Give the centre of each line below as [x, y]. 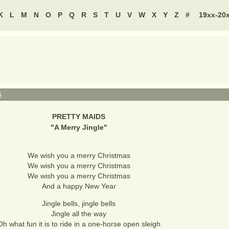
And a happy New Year [79, 186]
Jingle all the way [79, 214]
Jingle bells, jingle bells [79, 203]
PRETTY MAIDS [79, 117]
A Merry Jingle [79, 127]
